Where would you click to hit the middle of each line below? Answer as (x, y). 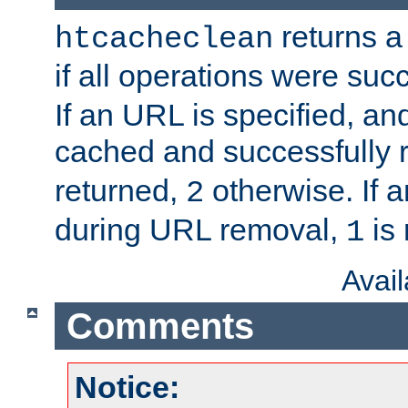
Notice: (127, 388)
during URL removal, (200, 230)
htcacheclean (164, 40)
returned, (120, 191)
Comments (160, 326)
